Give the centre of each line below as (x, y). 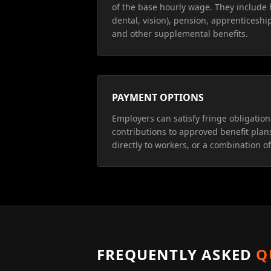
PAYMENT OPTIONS (158, 97)
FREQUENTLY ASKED (175, 254)
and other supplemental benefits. (180, 34)
